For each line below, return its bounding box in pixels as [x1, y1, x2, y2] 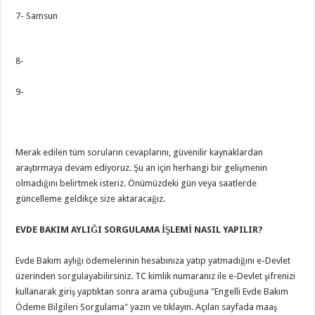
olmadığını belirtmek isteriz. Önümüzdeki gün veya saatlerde [15, 178, 257, 188]
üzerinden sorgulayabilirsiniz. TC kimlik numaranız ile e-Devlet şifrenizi [15, 271, 296, 281]
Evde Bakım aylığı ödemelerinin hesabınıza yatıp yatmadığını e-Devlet [15, 255, 291, 266]
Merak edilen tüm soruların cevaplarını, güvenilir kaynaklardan [15, 147, 264, 157]
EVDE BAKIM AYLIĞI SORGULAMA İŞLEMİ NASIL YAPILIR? [15, 224, 264, 235]
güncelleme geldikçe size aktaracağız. [15, 193, 166, 204]
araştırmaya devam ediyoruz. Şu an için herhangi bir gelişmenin [15, 162, 268, 173]
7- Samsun [15, 11, 58, 21]
